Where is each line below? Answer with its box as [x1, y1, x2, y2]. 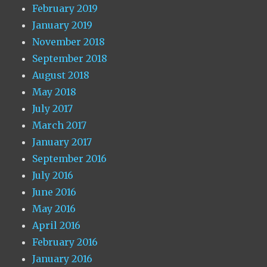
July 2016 [32, 169, 74, 182]
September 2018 [32, 52, 108, 65]
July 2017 [32, 103, 73, 115]
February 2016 [32, 236, 98, 249]
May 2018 [32, 86, 77, 98]
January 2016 [32, 253, 93, 265]
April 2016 [32, 219, 81, 232]
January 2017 [32, 136, 92, 148]
